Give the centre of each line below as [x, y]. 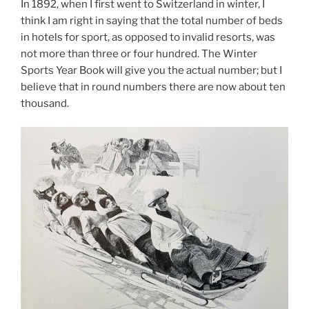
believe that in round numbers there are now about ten [153, 87]
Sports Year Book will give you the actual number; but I [151, 70]
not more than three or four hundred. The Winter [139, 53]
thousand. [45, 103]
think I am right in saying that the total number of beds [152, 20]
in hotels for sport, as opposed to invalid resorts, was [148, 37]
